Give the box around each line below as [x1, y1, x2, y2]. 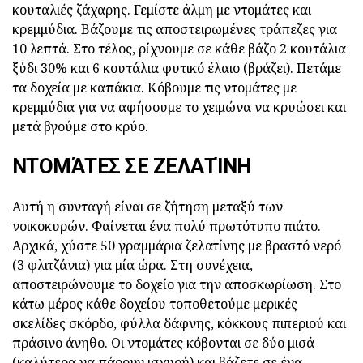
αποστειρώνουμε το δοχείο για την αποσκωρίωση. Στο [12, 275, 341, 293]
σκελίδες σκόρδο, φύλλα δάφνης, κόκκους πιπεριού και [12, 314, 346, 332]
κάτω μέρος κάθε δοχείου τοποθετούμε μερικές [12, 294, 297, 313]
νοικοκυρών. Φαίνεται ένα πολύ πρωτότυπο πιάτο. [12, 216, 321, 235]
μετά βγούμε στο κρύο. [12, 117, 148, 135]
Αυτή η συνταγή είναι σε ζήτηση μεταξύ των [12, 197, 283, 216]
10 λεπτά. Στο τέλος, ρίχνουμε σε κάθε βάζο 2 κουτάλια [12, 39, 346, 58]
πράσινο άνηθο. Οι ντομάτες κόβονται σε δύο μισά [12, 333, 314, 352]
